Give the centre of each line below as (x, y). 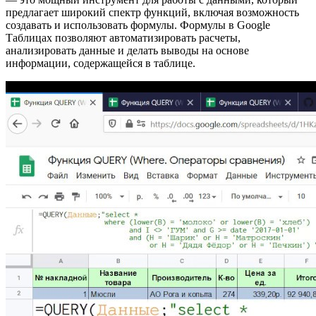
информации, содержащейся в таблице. (101, 63)
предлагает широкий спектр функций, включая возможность (152, 12)
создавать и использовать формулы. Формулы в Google (138, 25)
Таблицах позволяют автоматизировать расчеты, (123, 37)
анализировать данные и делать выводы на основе (127, 50)
